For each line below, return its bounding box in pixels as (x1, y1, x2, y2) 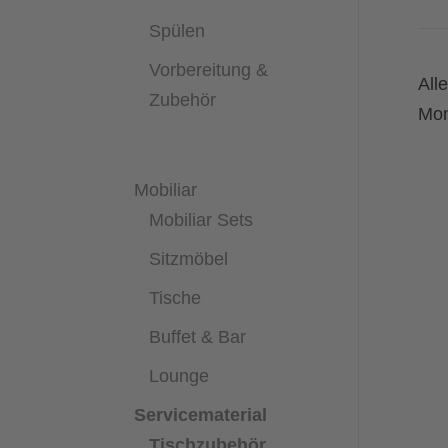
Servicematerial (134, 404, 268, 425)
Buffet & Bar (149, 326, 247, 347)
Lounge (149, 365, 210, 386)
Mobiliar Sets (149, 209, 254, 230)
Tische (149, 287, 202, 308)
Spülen (149, 20, 206, 41)
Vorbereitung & (149, 59, 269, 80)
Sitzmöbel (149, 248, 229, 269)
